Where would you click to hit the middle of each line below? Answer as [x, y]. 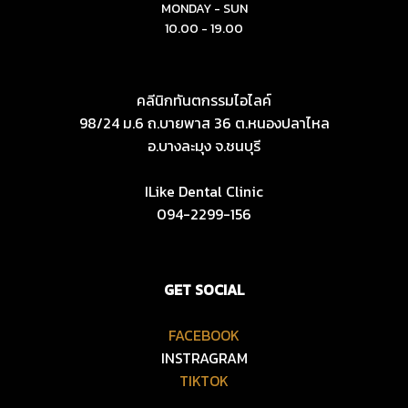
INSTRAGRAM [204, 357]
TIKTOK [204, 380]
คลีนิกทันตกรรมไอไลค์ [204, 100]
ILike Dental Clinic [204, 191]
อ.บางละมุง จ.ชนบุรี [204, 145]
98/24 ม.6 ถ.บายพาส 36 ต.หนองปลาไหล [204, 122]
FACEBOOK [204, 335]
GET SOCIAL [204, 289]
